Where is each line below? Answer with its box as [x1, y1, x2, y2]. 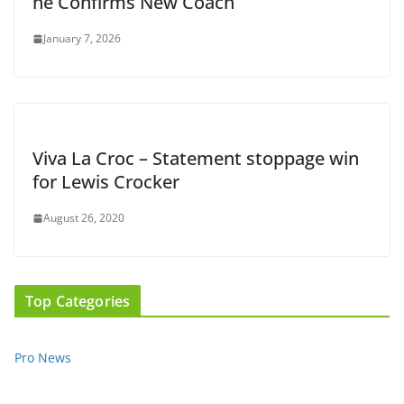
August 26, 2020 [43, 210, 124, 226]
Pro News [14, 349, 71, 367]
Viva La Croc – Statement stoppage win [32, 146, 359, 171]
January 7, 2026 [43, 31, 121, 47]
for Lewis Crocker [32, 170, 179, 195]
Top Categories [25, 291, 131, 312]
